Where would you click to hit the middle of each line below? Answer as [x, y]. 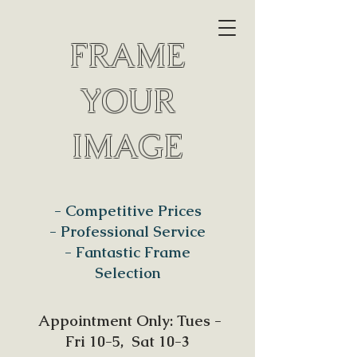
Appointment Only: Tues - [127, 321]
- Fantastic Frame [127, 252]
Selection [127, 273]
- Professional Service [127, 231]
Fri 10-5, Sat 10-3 [127, 341]
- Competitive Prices [127, 211]
